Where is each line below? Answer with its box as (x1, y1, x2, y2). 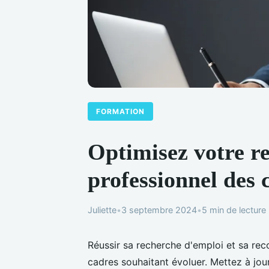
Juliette (88, 204, 116, 215)
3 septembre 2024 (121, 204, 197, 215)
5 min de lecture (202, 204, 266, 215)
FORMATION (96, 106, 145, 116)
